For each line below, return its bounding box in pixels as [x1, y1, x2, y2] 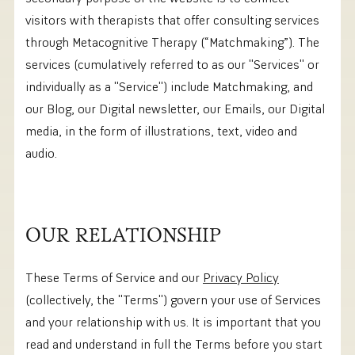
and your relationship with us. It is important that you [25, 313, 321, 330]
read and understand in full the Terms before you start [25, 335, 323, 352]
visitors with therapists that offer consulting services [25, 11, 319, 28]
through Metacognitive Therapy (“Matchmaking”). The [25, 33, 319, 50]
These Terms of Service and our [25, 269, 203, 285]
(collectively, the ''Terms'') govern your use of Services [25, 291, 321, 307]
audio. [25, 144, 57, 161]
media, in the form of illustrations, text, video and [25, 122, 297, 139]
